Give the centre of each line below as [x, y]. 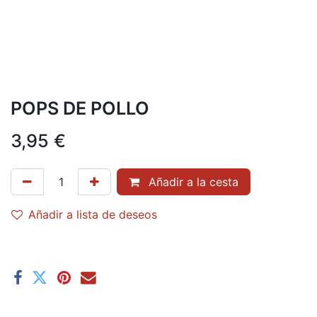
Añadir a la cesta [192, 181]
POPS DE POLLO [80, 108]
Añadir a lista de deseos [93, 214]
